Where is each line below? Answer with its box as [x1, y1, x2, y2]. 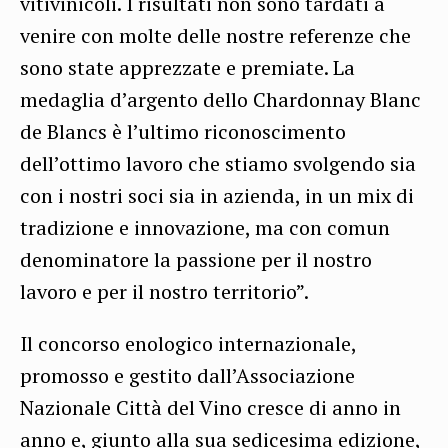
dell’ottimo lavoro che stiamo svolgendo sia [20, 150, 416, 178]
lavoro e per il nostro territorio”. [20, 278, 309, 306]
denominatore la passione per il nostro [20, 246, 372, 274]
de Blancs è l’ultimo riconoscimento [20, 118, 346, 146]
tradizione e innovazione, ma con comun [20, 214, 390, 242]
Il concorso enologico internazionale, [20, 330, 356, 358]
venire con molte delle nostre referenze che [20, 22, 411, 50]
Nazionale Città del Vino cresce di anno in [20, 394, 401, 422]
